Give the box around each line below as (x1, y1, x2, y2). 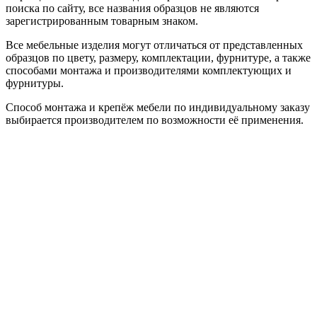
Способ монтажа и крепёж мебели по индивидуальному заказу (6, 100, 310, 113)
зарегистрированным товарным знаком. (6, 14, 198, 27)
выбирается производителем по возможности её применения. (6, 113, 304, 126)
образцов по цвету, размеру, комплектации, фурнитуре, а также (6, 51, 311, 64)
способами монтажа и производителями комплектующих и (6, 64, 292, 76)
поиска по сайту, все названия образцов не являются (6, 1, 259, 14)
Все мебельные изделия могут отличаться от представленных (6, 38, 303, 51)
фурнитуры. (6, 76, 64, 89)
